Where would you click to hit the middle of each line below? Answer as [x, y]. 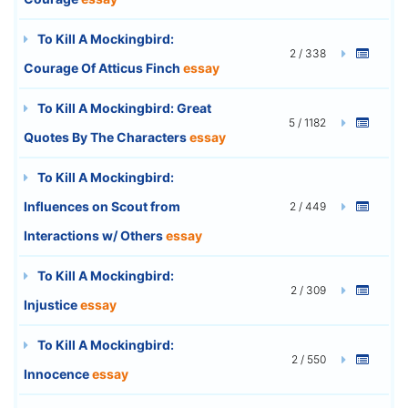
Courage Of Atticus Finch [103, 67]
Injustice [52, 304]
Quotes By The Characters [107, 137]
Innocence [58, 373]
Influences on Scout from [102, 206]
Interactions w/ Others [95, 235]
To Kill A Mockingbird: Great [123, 107]
